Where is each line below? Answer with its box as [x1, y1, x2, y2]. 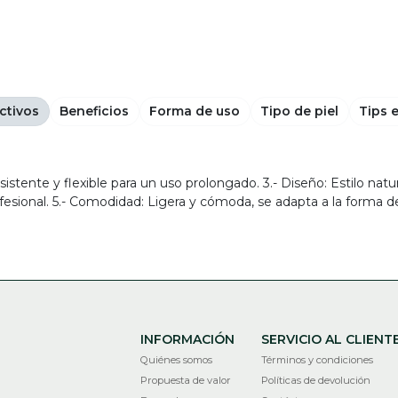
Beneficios [60, 102, 129, 119]
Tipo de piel [260, 102, 338, 119]
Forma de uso [149, 102, 240, 119]
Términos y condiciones [261, 354, 374, 367]
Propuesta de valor [140, 374, 232, 387]
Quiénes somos [140, 354, 213, 367]
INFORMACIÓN [140, 331, 235, 348]
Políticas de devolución [261, 374, 371, 387]
